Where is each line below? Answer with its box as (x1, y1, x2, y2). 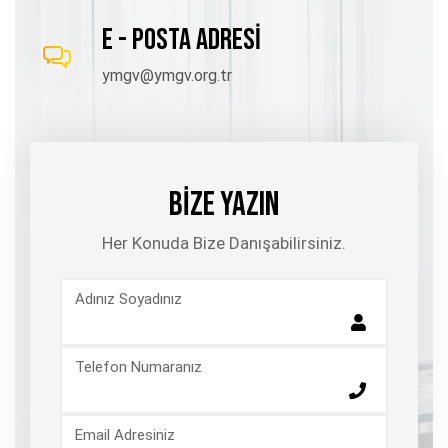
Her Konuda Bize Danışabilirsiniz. (102, 232, 346, 253)
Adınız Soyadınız (75, 289, 182, 308)
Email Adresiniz (75, 425, 175, 444)
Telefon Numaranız (75, 357, 202, 376)
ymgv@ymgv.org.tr (102, 65, 232, 85)
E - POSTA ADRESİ (102, 21, 261, 58)
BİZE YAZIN (169, 183, 279, 225)
